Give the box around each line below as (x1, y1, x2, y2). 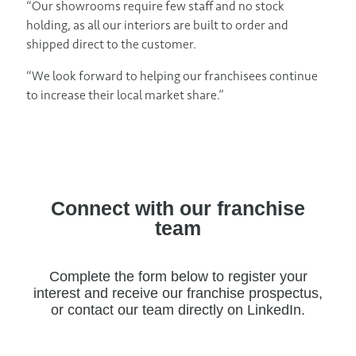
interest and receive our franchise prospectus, (33, 285, 323, 302)
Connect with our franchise (51, 197, 305, 220)
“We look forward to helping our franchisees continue (26, 68, 318, 83)
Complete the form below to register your (48, 269, 308, 285)
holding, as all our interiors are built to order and (26, 17, 288, 33)
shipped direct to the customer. (26, 36, 196, 52)
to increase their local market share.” (26, 87, 224, 103)
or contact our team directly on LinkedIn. (51, 302, 305, 319)
